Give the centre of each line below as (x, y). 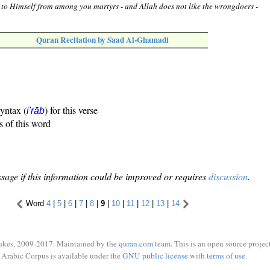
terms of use (226, 255)
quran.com (136, 243)
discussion (228, 177)
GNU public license (155, 255)
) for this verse (71, 110)
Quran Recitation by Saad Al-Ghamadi (102, 40)
